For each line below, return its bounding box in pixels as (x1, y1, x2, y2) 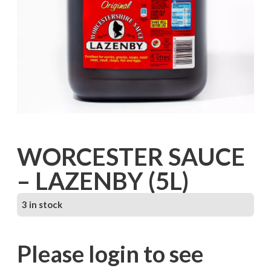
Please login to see (16, 239, 203, 267)
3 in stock (21, 199, 62, 211)
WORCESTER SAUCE (16, 142, 245, 172)
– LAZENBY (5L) (16, 166, 189, 196)
